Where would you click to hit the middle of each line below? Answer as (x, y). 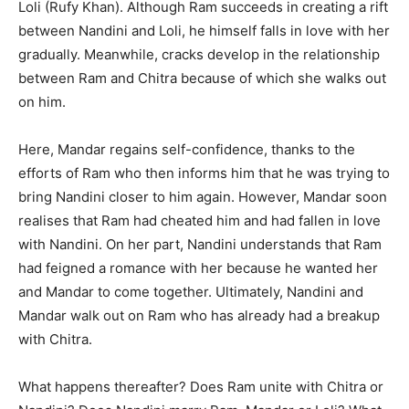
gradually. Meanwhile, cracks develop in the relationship (199, 54)
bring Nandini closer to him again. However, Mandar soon (203, 197)
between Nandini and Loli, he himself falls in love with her (204, 31)
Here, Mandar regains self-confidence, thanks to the (187, 149)
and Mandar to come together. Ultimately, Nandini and (191, 292)
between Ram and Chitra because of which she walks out (202, 78)
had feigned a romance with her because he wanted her (198, 268)
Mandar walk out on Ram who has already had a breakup (199, 315)
